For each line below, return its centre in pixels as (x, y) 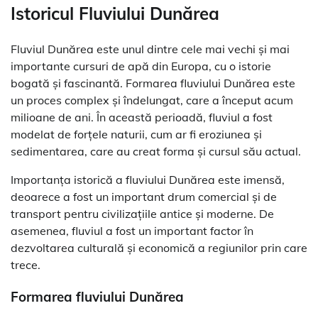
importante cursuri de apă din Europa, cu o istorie (141, 66)
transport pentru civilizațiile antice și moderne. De (142, 213)
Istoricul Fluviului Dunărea (115, 14)
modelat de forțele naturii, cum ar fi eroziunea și (136, 134)
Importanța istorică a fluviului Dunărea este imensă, (148, 179)
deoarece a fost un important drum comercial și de (144, 196)
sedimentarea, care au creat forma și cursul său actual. (156, 151)
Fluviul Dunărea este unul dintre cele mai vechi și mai (150, 49)
